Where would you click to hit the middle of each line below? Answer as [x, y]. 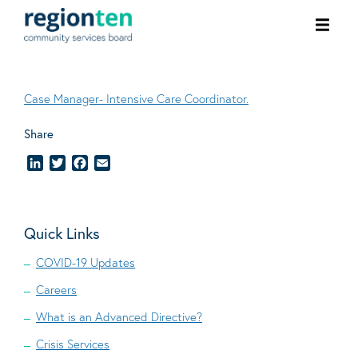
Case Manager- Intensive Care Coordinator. [136, 98]
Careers [56, 290]
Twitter [85, 163]
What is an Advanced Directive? [119, 317]
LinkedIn [66, 163]
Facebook [115, 163]
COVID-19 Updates [86, 263]
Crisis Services [73, 344]
